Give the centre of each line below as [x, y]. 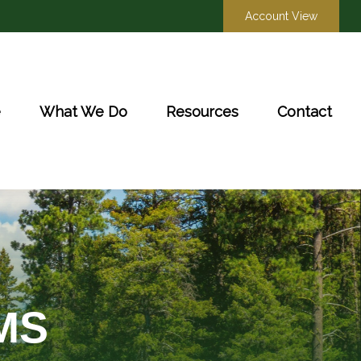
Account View [282, 16]
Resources [203, 111]
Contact [305, 111]
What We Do [84, 111]
